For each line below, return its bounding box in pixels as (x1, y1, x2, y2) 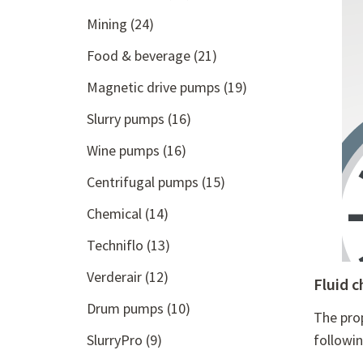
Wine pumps (87, 141, 163, 160)
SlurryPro (87, 331, 146, 349)
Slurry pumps (87, 109, 168, 128)
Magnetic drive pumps (87, 78, 224, 96)
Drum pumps (87, 299, 167, 318)
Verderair (87, 267, 145, 286)
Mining (87, 15, 130, 33)
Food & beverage (87, 46, 194, 65)
